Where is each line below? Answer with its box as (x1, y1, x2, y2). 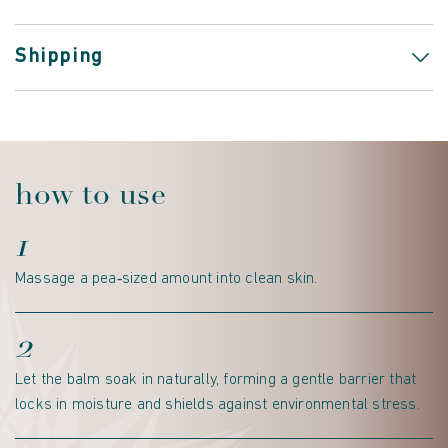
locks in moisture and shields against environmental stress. (15, 397, 420, 414)
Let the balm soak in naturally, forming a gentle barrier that (15, 372, 417, 389)
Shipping (15, 47, 104, 68)
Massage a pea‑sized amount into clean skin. (15, 271, 318, 288)
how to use (15, 176, 166, 214)
